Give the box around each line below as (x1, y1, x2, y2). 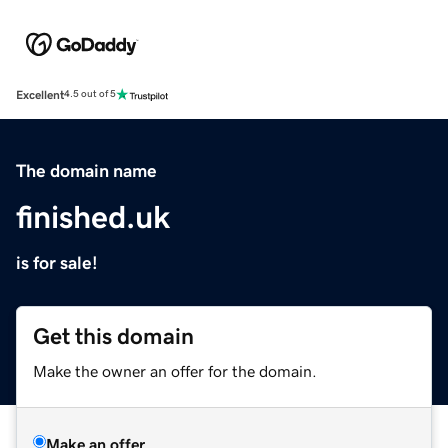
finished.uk (16, 200, 170, 233)
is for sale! (16, 253, 98, 272)
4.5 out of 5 (64, 89, 116, 100)
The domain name (16, 161, 157, 180)
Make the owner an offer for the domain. (33, 362, 317, 379)
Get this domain (33, 324, 194, 348)
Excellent (16, 88, 64, 101)
